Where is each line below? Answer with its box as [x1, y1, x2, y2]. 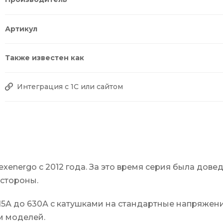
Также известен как [5, 53, 84, 62]
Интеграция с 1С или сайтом [17, 82, 123, 91]
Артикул [5, 24, 37, 33]
